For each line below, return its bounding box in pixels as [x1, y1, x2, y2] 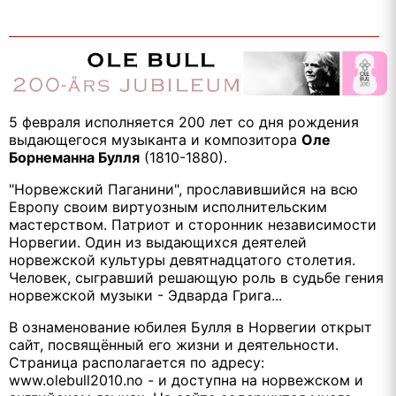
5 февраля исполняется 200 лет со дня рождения [9, 113, 359, 132]
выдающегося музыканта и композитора [9, 131, 301, 149]
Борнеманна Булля [9, 148, 140, 167]
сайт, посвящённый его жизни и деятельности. [9, 336, 339, 354]
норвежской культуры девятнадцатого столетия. [9, 251, 355, 270]
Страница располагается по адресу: [9, 354, 264, 372]
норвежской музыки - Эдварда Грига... [9, 286, 282, 305]
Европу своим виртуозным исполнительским [9, 198, 327, 217]
